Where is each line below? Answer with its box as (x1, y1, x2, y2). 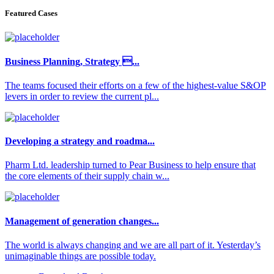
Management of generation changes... (5, 215, 159, 226)
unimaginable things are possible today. (5, 250, 156, 261)
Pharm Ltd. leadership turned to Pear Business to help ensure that (5, 160, 256, 171)
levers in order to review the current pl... (5, 91, 159, 102)
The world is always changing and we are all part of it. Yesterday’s (5, 239, 261, 250)
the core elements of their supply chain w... (5, 171, 169, 182)
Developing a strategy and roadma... (5, 136, 155, 147)
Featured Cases (5, 9, 57, 18)
